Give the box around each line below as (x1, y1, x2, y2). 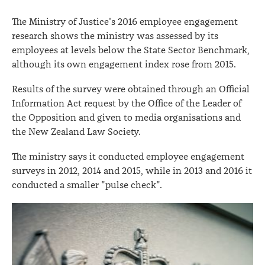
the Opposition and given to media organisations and (12, 112, 241, 124)
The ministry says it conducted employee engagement (12, 151, 244, 163)
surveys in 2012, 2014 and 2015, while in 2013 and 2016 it (12, 165, 252, 177)
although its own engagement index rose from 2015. (12, 59, 236, 70)
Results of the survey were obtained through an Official (12, 83, 250, 95)
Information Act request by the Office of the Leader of (12, 98, 241, 109)
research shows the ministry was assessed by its (12, 30, 218, 42)
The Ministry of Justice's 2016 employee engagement (12, 16, 238, 28)
